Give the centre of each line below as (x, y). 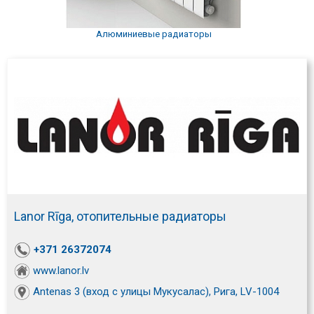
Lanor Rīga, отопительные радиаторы (120, 216)
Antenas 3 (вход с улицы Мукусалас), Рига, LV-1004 (156, 291)
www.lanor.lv (61, 270)
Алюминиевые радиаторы (153, 34)
